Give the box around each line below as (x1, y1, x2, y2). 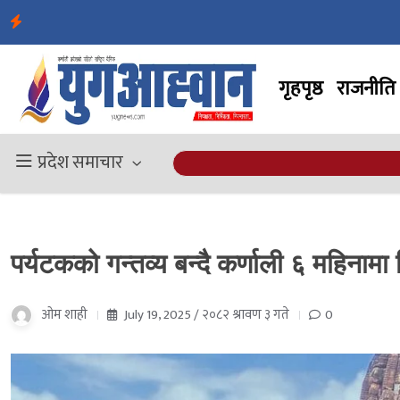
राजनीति (337, 71, 396, 105)
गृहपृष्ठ (279, 71, 323, 105)
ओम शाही (41, 303, 87, 326)
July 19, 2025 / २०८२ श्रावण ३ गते (121, 303, 289, 326)
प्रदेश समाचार (34, 147, 127, 178)
